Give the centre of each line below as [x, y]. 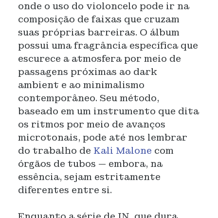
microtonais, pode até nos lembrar [102, 137]
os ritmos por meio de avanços [91, 124]
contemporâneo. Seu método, [88, 98]
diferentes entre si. [65, 190]
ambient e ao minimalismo [81, 85]
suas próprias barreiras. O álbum [99, 32]
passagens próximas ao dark [87, 72]
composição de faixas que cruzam [99, 19]
